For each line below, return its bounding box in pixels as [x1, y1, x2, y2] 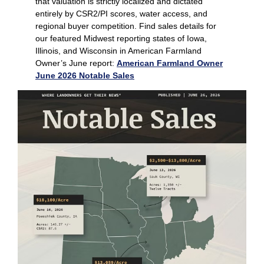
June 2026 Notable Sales [35, 71, 134, 80]
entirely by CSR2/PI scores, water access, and [35, 9, 207, 18]
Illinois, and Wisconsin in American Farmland [35, 46, 202, 55]
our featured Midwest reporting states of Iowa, [35, 34, 207, 43]
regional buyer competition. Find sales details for [35, 21, 216, 31]
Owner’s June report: [35, 58, 117, 68]
